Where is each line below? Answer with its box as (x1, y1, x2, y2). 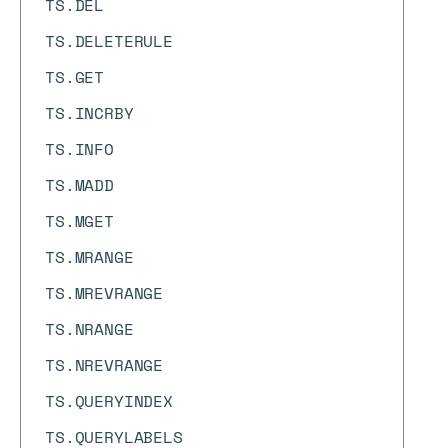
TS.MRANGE (45, 245, 134, 269)
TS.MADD (45, 173, 114, 197)
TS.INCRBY (45, 101, 134, 125)
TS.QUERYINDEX (45, 389, 173, 413)
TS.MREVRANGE (45, 281, 164, 305)
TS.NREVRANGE (45, 353, 164, 377)
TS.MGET (45, 209, 114, 233)
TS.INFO (45, 137, 114, 161)
